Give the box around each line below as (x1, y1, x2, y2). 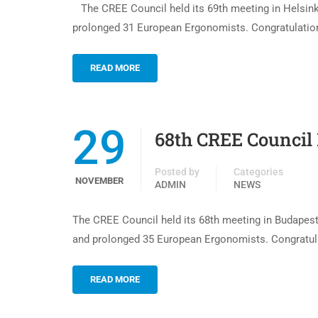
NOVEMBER (75, 175, 124, 186)
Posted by (155, 166, 199, 177)
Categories (234, 166, 283, 177)
